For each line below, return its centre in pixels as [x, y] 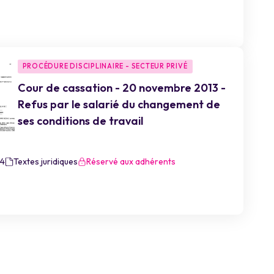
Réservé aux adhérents [131, 161]
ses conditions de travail [80, 121]
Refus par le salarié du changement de [119, 104]
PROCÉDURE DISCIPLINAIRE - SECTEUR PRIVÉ [105, 66]
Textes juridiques [45, 161]
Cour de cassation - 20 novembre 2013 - [121, 88]
